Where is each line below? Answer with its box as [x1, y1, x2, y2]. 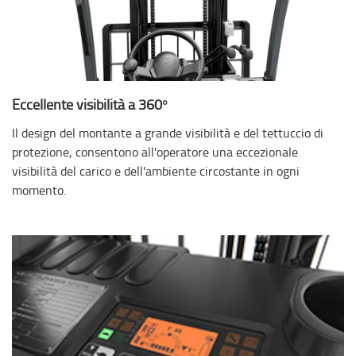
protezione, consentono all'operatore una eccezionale [12, 143, 298, 161]
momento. [12, 181, 66, 199]
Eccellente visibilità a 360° [12, 95, 168, 114]
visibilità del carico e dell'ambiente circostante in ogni [12, 162, 300, 180]
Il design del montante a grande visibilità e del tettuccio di [12, 124, 323, 142]
